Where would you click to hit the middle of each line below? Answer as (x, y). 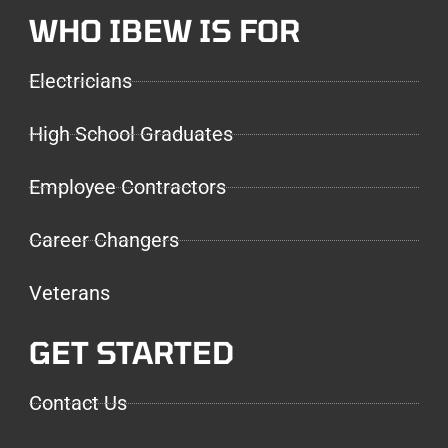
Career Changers (104, 240)
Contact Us (78, 403)
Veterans (69, 293)
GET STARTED (131, 352)
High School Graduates (131, 134)
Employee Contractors (127, 187)
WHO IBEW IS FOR (165, 30)
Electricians (80, 81)
